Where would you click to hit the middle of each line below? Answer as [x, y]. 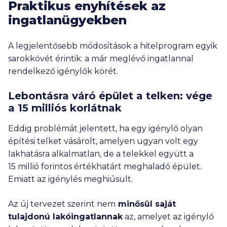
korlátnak [94, 108]
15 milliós [42, 108]
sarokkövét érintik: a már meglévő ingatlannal [101, 59]
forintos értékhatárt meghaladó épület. [120, 166]
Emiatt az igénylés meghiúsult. [70, 179]
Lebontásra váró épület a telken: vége [110, 96]
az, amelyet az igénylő [168, 217]
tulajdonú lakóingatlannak [65, 217]
